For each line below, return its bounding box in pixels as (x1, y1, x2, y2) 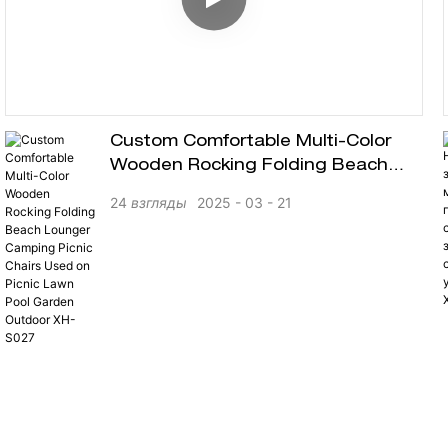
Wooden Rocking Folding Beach (110, 158, 388, 175)
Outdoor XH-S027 (110, 230, 265, 247)
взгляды (131, 194, 187, 212)
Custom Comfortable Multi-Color (110, 134, 392, 151)
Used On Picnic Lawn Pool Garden (110, 206, 405, 223)
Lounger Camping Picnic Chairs (110, 182, 382, 199)
